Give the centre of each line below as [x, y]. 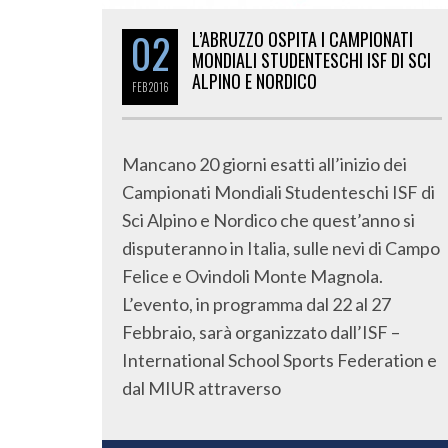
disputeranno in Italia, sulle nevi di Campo [281, 248]
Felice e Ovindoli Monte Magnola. [252, 276]
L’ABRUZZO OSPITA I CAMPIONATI [302, 39]
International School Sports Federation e [279, 360]
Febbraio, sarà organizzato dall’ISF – [261, 332]
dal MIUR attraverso [201, 388]
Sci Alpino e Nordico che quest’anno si [268, 220]
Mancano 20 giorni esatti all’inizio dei [264, 164]
